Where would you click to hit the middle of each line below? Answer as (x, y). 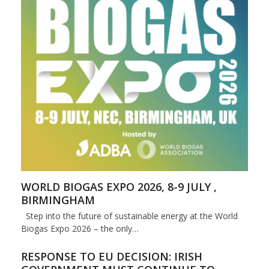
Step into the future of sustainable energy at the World (129, 216)
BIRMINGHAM (58, 200)
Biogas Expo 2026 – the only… (80, 229)
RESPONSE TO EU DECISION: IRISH (111, 257)
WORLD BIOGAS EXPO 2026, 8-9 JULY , (119, 187)
